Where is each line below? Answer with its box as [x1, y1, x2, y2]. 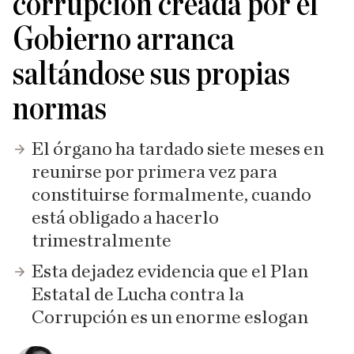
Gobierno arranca [13, 23, 235, 56]
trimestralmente [32, 232, 171, 250]
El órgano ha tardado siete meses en [32, 140, 324, 159]
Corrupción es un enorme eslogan [32, 308, 308, 327]
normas [13, 92, 107, 126]
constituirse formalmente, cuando [32, 186, 311, 205]
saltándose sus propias [13, 58, 290, 91]
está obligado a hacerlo [32, 209, 219, 228]
